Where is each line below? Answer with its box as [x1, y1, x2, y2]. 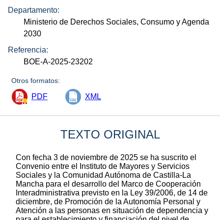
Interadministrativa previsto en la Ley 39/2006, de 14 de [16, 188, 208, 197]
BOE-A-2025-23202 [24, 57, 93, 66]
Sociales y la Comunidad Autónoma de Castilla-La [16, 170, 191, 179]
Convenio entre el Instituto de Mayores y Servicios [16, 162, 190, 170]
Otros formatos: [11, 76, 60, 84]
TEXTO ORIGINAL [60, 127, 160, 141]
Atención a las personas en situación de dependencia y [16, 206, 208, 215]
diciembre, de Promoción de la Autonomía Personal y [16, 197, 200, 206]
